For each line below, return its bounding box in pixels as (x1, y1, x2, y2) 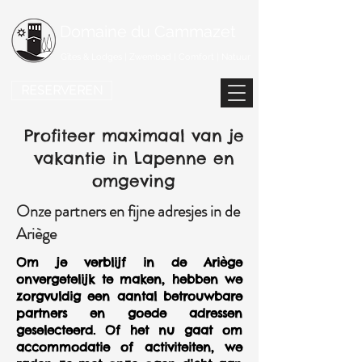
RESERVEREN (21, 81, 103, 99)
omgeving (92, 170, 175, 191)
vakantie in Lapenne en (33, 148, 234, 168)
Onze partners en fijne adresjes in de (16, 200, 240, 223)
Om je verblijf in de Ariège (16, 255, 242, 270)
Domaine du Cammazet (60, 22, 236, 41)
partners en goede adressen (16, 305, 242, 321)
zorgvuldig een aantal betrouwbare (16, 288, 242, 304)
